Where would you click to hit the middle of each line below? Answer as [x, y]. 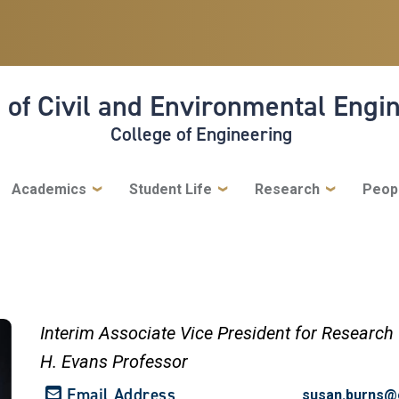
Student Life [170, 189]
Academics [49, 189]
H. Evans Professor [114, 361]
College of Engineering [201, 134]
